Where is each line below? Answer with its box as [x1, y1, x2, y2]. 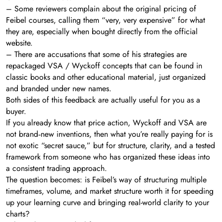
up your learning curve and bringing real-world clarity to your [6, 197, 209, 209]
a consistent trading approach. [6, 163, 107, 174]
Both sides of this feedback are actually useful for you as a [6, 94, 200, 106]
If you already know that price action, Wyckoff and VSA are [6, 117, 207, 129]
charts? [6, 208, 30, 220]
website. [6, 37, 33, 49]
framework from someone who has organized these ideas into [6, 151, 210, 163]
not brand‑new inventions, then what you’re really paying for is [6, 128, 213, 140]
